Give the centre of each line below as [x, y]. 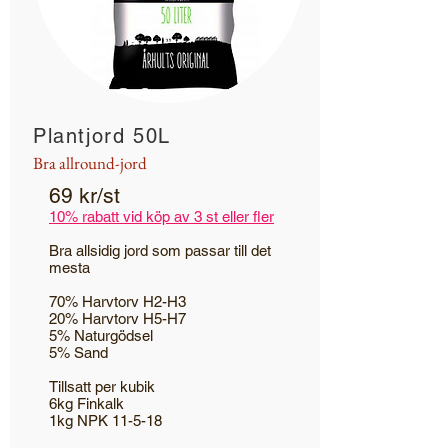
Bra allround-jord [90, 163]
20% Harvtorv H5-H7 [117, 318]
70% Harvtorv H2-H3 [117, 301]
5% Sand [78, 352]
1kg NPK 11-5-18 [105, 420]
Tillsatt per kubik [102, 386]
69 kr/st [84, 195]
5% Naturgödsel [101, 335]
